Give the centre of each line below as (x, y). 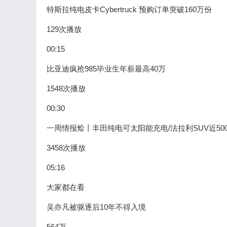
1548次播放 (66, 88)
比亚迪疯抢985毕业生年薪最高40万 (106, 69)
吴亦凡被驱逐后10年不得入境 (96, 207)
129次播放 (64, 29)
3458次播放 (66, 148)
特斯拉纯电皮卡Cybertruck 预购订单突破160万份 (129, 9)
